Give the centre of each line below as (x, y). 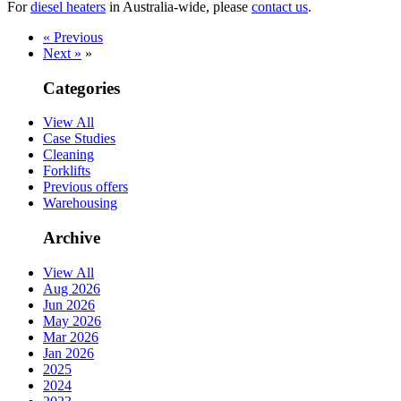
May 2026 (72, 320)
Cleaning (68, 155)
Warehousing (80, 203)
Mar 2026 (71, 337)
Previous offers (85, 187)
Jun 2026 (69, 304)
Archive (72, 237)
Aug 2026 (72, 288)
